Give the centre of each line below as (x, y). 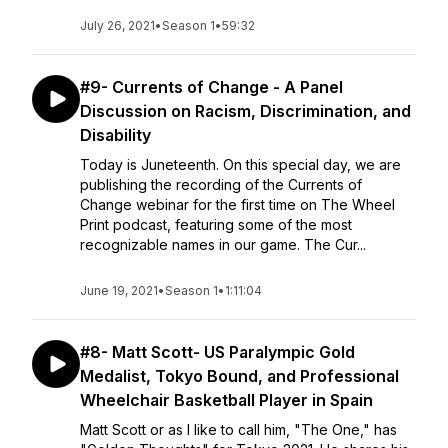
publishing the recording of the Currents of (221, 184)
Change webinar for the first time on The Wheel (237, 204)
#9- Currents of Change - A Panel (211, 87)
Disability (115, 135)
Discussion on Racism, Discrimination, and (245, 111)
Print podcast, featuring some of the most (216, 224)
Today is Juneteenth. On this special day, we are (240, 164)
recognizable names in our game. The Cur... (223, 244)
